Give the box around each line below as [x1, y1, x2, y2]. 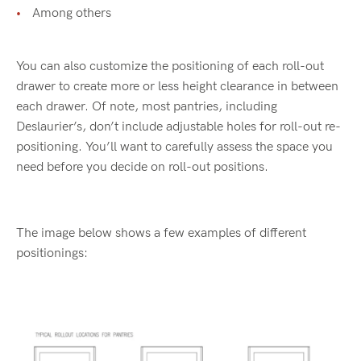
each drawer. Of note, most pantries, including [16, 99, 277, 115]
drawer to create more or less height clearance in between [16, 79, 338, 95]
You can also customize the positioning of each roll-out [16, 59, 324, 75]
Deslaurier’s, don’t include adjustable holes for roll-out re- [16, 119, 341, 135]
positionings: [16, 246, 88, 262]
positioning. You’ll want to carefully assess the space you [16, 139, 333, 156]
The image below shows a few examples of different [16, 226, 306, 242]
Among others [32, 6, 111, 22]
